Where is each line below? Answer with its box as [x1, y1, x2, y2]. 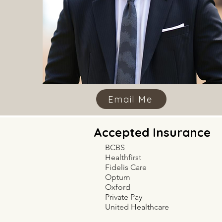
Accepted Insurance [94, 125, 211, 140]
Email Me [108, 93, 153, 105]
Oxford [105, 182, 130, 192]
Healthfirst [105, 153, 141, 162]
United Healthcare [105, 202, 169, 212]
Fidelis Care [105, 163, 147, 172]
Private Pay [105, 192, 142, 202]
